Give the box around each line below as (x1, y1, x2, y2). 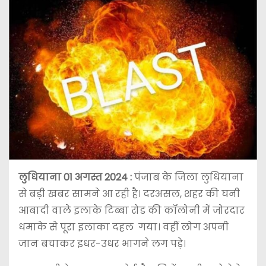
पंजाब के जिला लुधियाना (134, 170, 243, 185)
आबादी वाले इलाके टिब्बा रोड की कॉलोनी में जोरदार (18, 204, 245, 218)
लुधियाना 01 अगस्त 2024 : (18, 170, 134, 185)
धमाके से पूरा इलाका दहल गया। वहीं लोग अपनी (18, 220, 229, 235)
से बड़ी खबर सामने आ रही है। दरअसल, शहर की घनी (18, 187, 240, 201)
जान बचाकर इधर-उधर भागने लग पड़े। (18, 237, 188, 251)
